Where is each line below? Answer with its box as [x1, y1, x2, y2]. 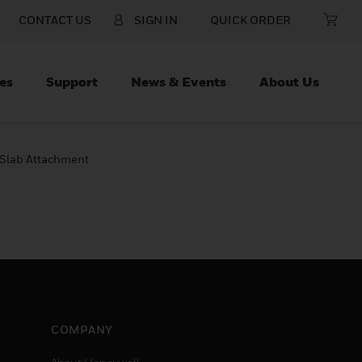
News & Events [131, 74, 226, 90]
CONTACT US [19, 13, 91, 27]
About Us [259, 74, 319, 90]
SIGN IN [134, 13, 178, 27]
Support [46, 74, 98, 90]
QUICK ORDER [210, 13, 291, 27]
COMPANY [51, 322, 113, 336]
